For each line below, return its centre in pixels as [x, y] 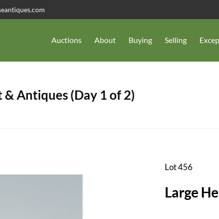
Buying [140, 40]
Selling [176, 40]
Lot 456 [178, 167]
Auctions [66, 40]
